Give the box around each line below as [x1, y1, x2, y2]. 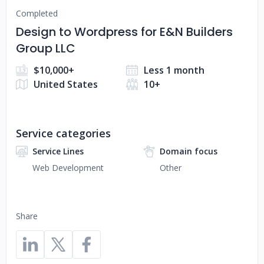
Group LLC [16, 40, 75, 57]
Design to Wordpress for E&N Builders [16, 24, 233, 40]
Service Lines [32, 146, 84, 157]
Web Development [32, 162, 104, 173]
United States [34, 78, 98, 91]
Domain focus [160, 146, 217, 157]
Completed [16, 8, 58, 19]
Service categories [16, 126, 111, 140]
